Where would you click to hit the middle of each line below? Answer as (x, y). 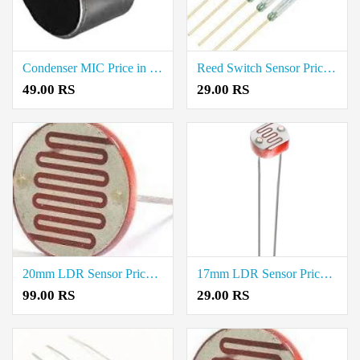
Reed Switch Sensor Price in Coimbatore (329, 68)
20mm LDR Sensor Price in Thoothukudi (152, 274)
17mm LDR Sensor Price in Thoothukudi (326, 274)
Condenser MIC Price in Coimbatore (156, 68)
